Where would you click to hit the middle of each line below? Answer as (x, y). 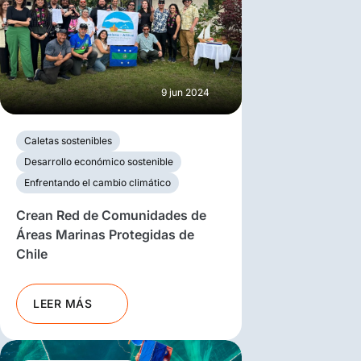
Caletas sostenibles (68, 140)
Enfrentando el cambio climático (98, 182)
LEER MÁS (63, 303)
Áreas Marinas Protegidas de (105, 234)
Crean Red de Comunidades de (111, 215)
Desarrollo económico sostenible (99, 161)
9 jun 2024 (185, 92)
